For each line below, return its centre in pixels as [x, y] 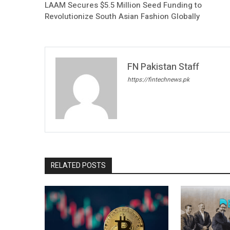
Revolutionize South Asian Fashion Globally [122, 16]
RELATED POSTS [78, 165]
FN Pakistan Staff [163, 67]
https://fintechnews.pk [158, 80]
